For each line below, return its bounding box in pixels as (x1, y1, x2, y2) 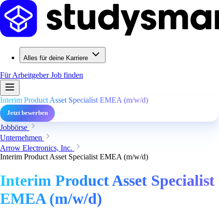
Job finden (51, 71, 83, 79)
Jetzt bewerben (7, 109, 48, 116)
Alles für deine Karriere (23, 54, 88, 62)
